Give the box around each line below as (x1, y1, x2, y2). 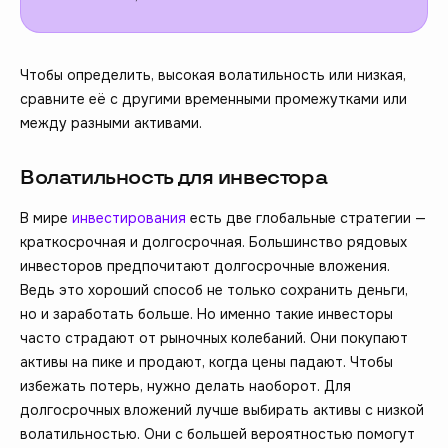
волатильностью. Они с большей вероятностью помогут (20, 424, 415, 443)
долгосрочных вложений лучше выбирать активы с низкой (20, 400, 424, 419)
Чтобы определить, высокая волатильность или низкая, (20, 65, 406, 84)
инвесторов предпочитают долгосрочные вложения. (20, 256, 390, 275)
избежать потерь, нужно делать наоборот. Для (20, 376, 351, 395)
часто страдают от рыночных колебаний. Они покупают (20, 328, 408, 347)
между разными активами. (20, 113, 202, 132)
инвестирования (72, 208, 186, 227)
